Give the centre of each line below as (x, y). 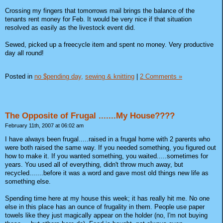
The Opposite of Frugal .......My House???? (90, 116)
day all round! (24, 53)
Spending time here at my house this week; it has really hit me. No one (107, 198)
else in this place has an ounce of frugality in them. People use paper (105, 207)
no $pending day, (59, 77)
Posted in (20, 77)
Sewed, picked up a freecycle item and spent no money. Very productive (109, 45)
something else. (28, 181)
